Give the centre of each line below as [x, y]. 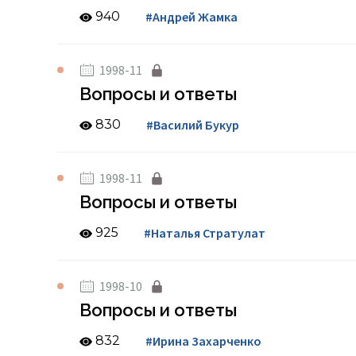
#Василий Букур [193, 125]
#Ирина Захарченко [203, 341]
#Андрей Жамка [192, 17]
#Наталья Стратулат [205, 233]
